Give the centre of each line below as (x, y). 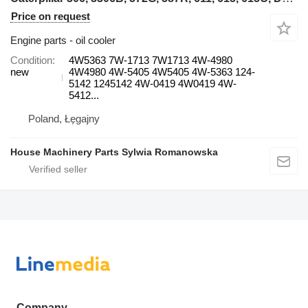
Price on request (51, 16)
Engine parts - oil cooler (63, 40)
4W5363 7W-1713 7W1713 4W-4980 (151, 60)
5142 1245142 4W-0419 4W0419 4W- (153, 83)
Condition (31, 60)
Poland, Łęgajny (64, 118)
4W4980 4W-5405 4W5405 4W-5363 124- (162, 71)
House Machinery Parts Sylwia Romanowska (114, 152)
